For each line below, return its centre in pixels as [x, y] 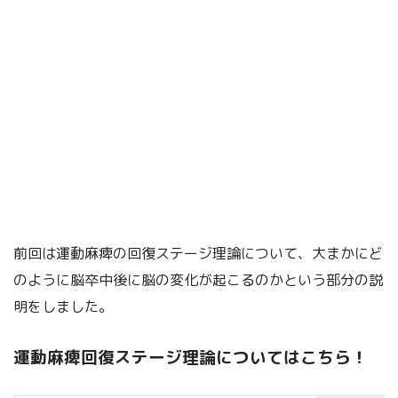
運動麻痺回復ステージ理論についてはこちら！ [191, 357]
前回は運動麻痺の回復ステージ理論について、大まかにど [198, 253]
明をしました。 [63, 306]
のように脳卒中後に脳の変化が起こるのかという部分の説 [198, 279]
